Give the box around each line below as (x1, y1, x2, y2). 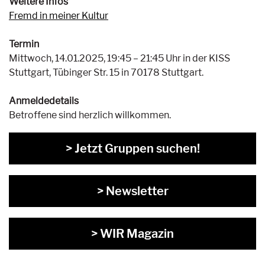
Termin (9, 38, 39, 50)
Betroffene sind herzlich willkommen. (9, 109, 171, 121)
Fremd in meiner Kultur (9, 9, 108, 21)
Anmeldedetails (9, 95, 79, 106)
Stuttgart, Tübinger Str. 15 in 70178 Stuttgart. (9, 66, 203, 78)
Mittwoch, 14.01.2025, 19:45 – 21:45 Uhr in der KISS (9, 52, 230, 64)
